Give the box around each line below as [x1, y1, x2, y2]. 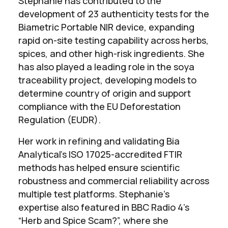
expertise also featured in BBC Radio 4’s [18, 201, 189, 213]
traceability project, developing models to [18, 73, 196, 86]
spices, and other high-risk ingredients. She [18, 47, 205, 60]
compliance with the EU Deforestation [18, 100, 181, 112]
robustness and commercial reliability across [18, 174, 209, 187]
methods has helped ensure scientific [18, 161, 180, 174]
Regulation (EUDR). [18, 113, 101, 126]
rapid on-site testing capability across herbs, [18, 34, 209, 46]
